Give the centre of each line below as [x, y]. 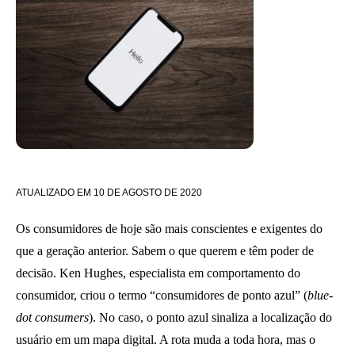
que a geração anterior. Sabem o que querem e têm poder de [165, 251]
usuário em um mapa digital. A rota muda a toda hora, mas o [166, 340]
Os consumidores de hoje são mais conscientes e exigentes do [169, 229]
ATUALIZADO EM [53, 193]
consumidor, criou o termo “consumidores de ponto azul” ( [162, 295]
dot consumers [52, 317]
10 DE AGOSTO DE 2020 [148, 193]
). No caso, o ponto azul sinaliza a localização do [210, 317]
